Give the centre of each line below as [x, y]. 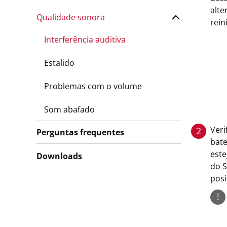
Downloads [59, 156]
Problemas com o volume [93, 86]
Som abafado [69, 109]
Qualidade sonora [71, 17]
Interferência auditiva [85, 40]
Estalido [59, 63]
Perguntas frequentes [80, 132]
